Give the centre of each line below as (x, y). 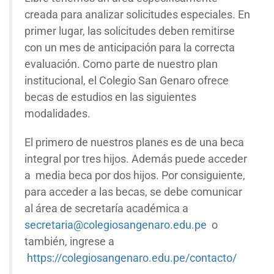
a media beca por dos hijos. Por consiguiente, (135, 176)
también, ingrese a (69, 242)
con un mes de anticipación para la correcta (130, 48)
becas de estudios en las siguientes (110, 97)
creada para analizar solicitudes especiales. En (137, 15)
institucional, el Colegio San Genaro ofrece (127, 81)
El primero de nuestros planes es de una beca (134, 143)
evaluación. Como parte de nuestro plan (121, 64)
